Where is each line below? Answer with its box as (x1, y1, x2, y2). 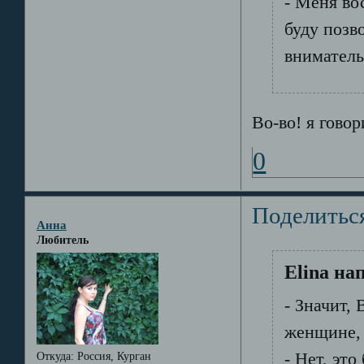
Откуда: (36, 349, 74, 362)
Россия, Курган (73, 349, 151, 362)
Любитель (36, 234, 89, 247)
